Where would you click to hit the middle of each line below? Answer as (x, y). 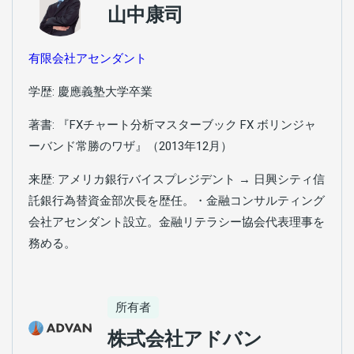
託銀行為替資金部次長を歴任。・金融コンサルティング (177, 200)
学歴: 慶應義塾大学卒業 (90, 91)
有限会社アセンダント (88, 58)
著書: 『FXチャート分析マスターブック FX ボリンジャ (172, 124)
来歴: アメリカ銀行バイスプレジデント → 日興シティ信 (177, 179)
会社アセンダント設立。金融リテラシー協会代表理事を (177, 222)
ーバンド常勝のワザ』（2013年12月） (130, 146)
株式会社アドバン (185, 339)
